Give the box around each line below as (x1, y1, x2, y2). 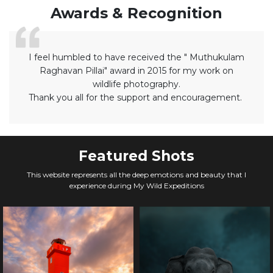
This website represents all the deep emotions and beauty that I (27, 170, 246, 180)
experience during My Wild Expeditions (69, 181, 204, 191)
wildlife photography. (93, 79, 180, 90)
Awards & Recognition (51, 4, 222, 23)
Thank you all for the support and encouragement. (29, 92, 244, 104)
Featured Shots (79, 147, 194, 165)
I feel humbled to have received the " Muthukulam (29, 52, 244, 63)
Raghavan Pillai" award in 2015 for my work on (40, 65, 233, 77)
